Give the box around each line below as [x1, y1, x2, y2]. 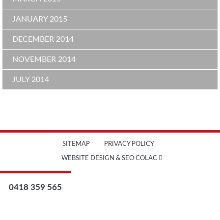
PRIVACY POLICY [104, 141, 155, 148]
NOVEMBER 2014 [12, 55, 76, 63]
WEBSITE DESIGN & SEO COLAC [61, 155, 159, 162]
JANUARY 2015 [12, 15, 67, 23]
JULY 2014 [12, 75, 49, 83]
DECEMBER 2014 [12, 35, 74, 43]
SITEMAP [62, 141, 90, 148]
